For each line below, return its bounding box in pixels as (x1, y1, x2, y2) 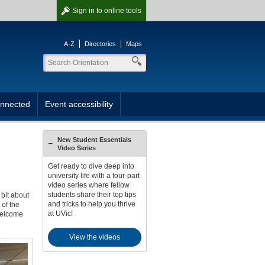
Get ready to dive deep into (47, 162, 134, 170)
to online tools (96, 7, 141, 15)
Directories (85, 40, 116, 47)
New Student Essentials (57, 136, 131, 143)
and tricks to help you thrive (47, 200, 135, 208)
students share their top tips (47, 190, 136, 199)
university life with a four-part (47, 172, 140, 180)
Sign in (72, 7, 96, 15)
